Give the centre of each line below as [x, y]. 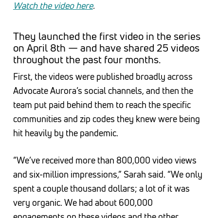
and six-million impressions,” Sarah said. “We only [108, 174]
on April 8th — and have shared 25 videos [106, 48]
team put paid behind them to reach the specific [102, 105]
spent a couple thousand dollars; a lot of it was [101, 189]
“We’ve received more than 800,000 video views [105, 160]
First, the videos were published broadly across [103, 77]
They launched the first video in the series [107, 36]
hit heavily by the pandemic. [65, 133]
